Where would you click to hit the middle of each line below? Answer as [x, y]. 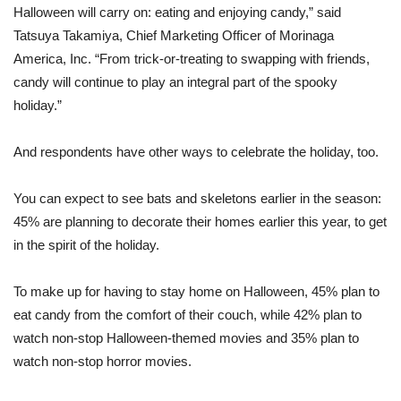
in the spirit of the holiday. [86, 245]
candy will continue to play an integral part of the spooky [175, 82]
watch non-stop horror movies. [102, 362]
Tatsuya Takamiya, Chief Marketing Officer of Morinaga [174, 36]
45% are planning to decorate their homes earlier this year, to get [200, 222]
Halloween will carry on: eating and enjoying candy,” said [177, 13]
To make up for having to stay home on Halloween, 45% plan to [196, 292]
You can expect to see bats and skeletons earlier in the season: [197, 199]
